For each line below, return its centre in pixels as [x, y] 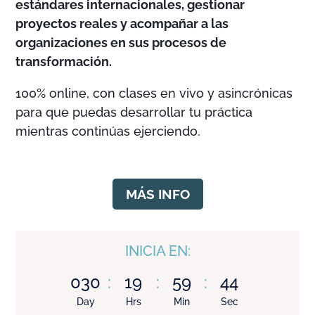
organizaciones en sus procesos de [121, 43]
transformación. [64, 62]
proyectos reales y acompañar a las [122, 24]
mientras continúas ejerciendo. [108, 131]
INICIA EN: [157, 251]
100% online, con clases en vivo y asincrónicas [154, 94]
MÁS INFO [157, 194]
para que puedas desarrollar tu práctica [134, 112]
